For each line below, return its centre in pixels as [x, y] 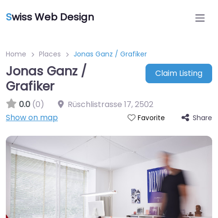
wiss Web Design [53, 17]
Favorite [151, 118]
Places [50, 54]
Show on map [32, 118]
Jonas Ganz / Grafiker [110, 54]
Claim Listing [179, 73]
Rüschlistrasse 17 [100, 104]
